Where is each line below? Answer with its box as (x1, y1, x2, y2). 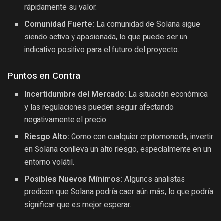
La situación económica (126, 88, 208, 100)
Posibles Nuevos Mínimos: (24, 173, 123, 185)
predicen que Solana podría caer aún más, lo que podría (24, 185, 214, 198)
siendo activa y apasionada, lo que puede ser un (24, 31, 188, 43)
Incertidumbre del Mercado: (24, 88, 127, 100)
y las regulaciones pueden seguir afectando (24, 101, 174, 113)
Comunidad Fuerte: (24, 18, 95, 31)
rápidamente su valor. (24, 1, 97, 14)
